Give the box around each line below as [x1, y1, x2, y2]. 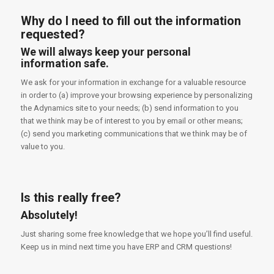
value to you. [20, 141, 65, 151]
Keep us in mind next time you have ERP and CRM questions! [20, 242, 232, 251]
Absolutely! [20, 208, 78, 221]
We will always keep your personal [20, 45, 191, 58]
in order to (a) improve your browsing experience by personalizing [20, 90, 253, 100]
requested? [20, 26, 85, 42]
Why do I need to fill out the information [20, 13, 241, 28]
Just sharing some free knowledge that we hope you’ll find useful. [20, 229, 253, 239]
